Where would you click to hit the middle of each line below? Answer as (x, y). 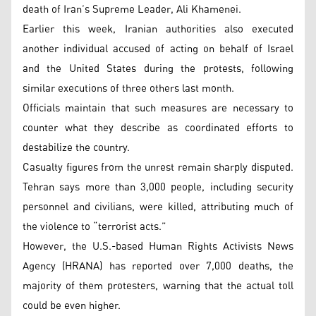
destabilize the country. (76, 147)
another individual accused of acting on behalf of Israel (158, 49)
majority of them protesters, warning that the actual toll (158, 286)
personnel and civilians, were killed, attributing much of (158, 207)
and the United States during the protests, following (158, 68)
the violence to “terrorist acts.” (95, 226)
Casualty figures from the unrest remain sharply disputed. (158, 167)
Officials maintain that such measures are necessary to (158, 108)
